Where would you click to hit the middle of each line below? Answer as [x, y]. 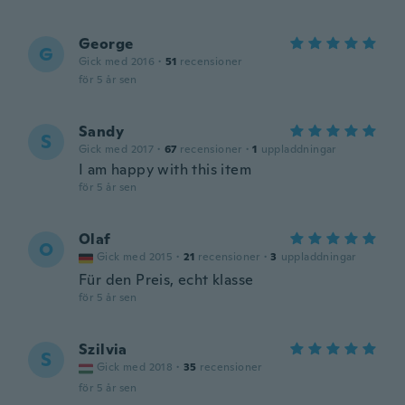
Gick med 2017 [117, 149]
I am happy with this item [165, 170]
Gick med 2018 [135, 367]
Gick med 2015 [135, 257]
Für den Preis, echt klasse [166, 280]
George [106, 44]
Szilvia [103, 349]
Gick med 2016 [117, 61]
